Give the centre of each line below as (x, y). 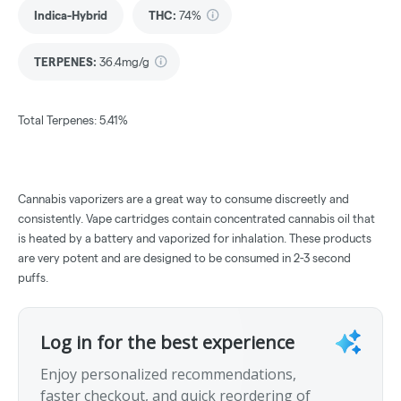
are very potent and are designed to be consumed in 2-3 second (184, 258)
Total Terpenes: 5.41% (73, 120)
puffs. (33, 278)
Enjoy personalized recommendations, (168, 375)
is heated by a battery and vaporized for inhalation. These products (195, 239)
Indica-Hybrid (71, 16)
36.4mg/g (124, 62)
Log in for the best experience (167, 343)
